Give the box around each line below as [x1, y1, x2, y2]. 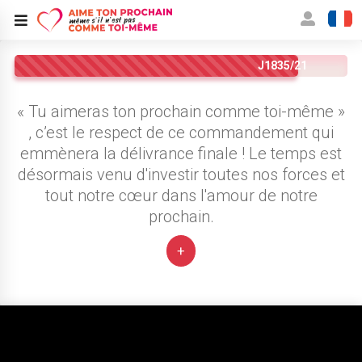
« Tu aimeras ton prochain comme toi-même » [17, 102, 345, 121]
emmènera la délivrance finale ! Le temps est [20, 144, 342, 163]
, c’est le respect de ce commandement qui [28, 123, 334, 142]
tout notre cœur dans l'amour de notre [44, 186, 318, 205]
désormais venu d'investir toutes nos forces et [17, 165, 345, 184]
